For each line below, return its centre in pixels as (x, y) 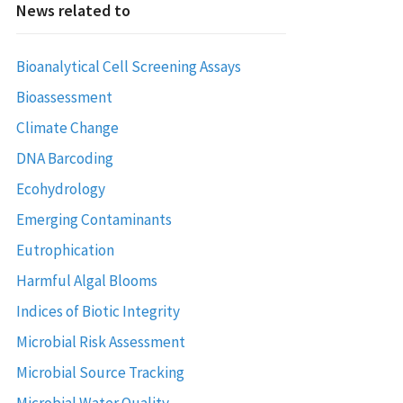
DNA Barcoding (64, 158)
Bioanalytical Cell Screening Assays (128, 66)
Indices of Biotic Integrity (98, 311)
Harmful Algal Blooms (86, 280)
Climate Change (67, 127)
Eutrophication (65, 250)
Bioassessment (64, 97)
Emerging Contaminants (94, 219)
